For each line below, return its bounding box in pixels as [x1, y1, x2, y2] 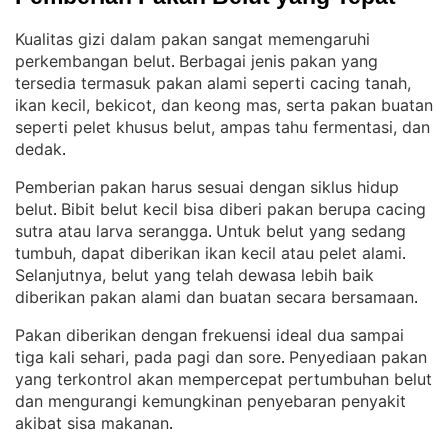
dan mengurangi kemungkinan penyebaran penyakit [15, 391, 406, 411]
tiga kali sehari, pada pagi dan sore [15, 347, 281, 367]
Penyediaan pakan [289, 347, 427, 367]
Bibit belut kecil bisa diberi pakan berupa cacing [61, 199, 426, 219]
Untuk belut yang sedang [216, 221, 406, 241]
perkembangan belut [15, 51, 171, 71]
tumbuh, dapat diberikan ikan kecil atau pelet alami [15, 243, 402, 263]
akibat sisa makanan [15, 413, 169, 433]
